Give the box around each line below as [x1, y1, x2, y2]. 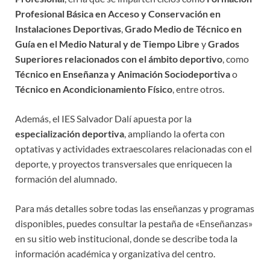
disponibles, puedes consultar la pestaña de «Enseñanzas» [15, 218, 253, 230]
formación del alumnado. [15, 173, 117, 185]
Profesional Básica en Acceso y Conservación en [15, 8, 221, 20]
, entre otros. [172, 83, 224, 95]
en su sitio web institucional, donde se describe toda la [15, 233, 237, 245]
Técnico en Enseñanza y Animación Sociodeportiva [15, 68, 230, 80]
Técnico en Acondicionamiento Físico [15, 83, 172, 95]
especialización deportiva [15, 128, 124, 140]
